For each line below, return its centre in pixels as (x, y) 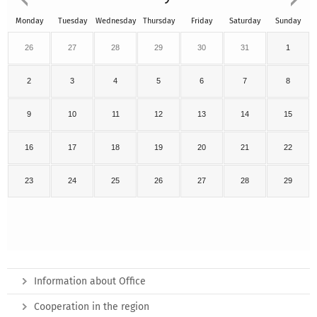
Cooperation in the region (92, 307)
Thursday (158, 21)
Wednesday (115, 21)
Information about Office (90, 282)
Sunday (288, 21)
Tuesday (72, 21)
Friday (202, 21)
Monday (29, 21)
